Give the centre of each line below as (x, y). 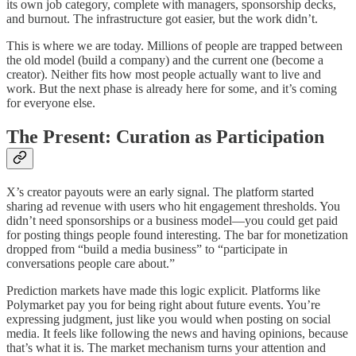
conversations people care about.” (91, 264)
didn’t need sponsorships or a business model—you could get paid (172, 221)
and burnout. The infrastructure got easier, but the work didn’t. (162, 19)
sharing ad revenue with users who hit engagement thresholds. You (173, 207)
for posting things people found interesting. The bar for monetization (177, 235)
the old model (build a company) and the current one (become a (165, 60)
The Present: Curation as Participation (165, 137)
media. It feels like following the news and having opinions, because (177, 334)
